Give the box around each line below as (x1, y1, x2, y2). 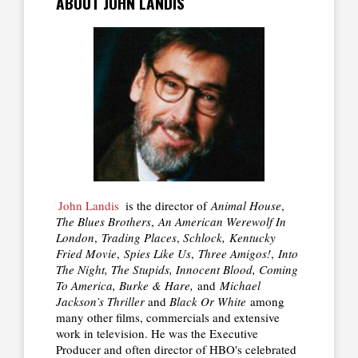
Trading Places (101, 229, 177, 245)
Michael (220, 276, 261, 293)
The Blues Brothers (56, 213, 151, 229)
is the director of (121, 197, 211, 213)
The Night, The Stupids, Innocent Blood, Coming (56, 261, 298, 277)
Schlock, (183, 229, 225, 245)
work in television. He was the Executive (56, 324, 258, 341)
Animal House (211, 197, 281, 213)
